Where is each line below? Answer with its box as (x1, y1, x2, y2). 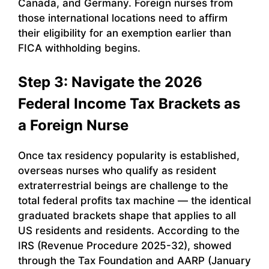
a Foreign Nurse (18, 116, 128, 134)
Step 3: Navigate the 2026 (18, 73, 202, 91)
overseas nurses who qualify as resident (18, 164, 216, 177)
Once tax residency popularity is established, (18, 149, 240, 162)
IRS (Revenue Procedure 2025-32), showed (18, 239, 232, 252)
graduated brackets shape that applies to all (18, 209, 236, 222)
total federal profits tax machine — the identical (18, 194, 251, 207)
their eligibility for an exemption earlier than (18, 27, 231, 40)
